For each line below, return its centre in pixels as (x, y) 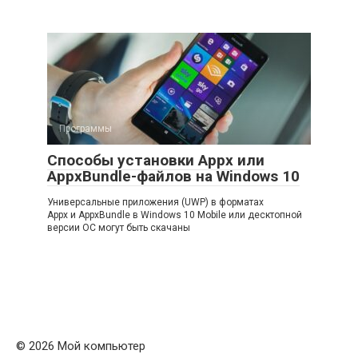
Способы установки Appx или (156, 161)
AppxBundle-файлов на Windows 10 (173, 177)
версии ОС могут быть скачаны (119, 228)
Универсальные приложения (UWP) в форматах (155, 203)
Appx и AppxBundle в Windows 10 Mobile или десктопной (175, 215)
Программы (86, 129)
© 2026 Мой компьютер (81, 346)
